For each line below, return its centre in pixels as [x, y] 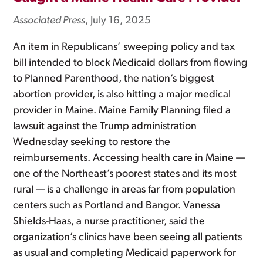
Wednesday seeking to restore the [92, 142]
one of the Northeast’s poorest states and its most [125, 174]
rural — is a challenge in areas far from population [124, 190]
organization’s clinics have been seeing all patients [128, 237]
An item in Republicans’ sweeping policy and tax [124, 47]
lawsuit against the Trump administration [105, 126]
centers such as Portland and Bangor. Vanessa [117, 205]
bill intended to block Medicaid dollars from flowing [131, 63]
